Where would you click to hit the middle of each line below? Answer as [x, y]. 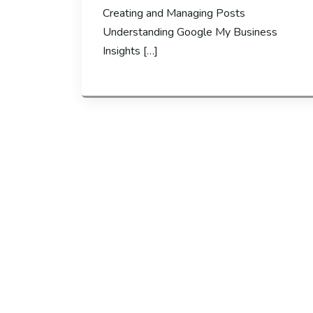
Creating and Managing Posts [174, 13]
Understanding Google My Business [190, 32]
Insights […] [130, 51]
